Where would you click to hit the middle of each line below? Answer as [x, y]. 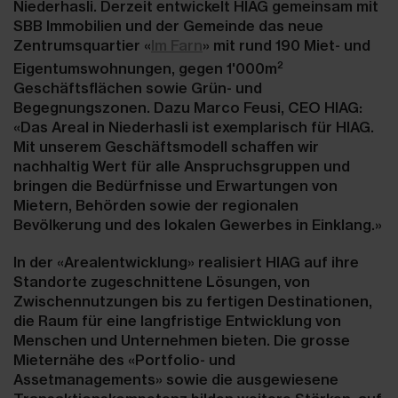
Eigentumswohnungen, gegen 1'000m [145, 69]
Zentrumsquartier [77, 45]
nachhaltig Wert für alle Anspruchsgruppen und [182, 167]
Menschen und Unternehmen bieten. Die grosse [182, 341]
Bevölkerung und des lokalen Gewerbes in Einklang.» [198, 225]
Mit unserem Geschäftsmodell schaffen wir [166, 147]
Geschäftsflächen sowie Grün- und [138, 88]
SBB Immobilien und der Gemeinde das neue [168, 26]
